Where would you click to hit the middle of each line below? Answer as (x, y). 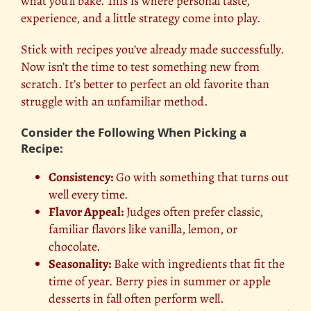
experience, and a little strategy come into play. (141, 18)
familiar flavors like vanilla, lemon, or (143, 229)
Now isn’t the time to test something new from (140, 67)
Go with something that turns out (201, 177)
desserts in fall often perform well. (136, 299)
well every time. (88, 195)
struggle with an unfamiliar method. (114, 102)
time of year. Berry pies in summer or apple (160, 281)
